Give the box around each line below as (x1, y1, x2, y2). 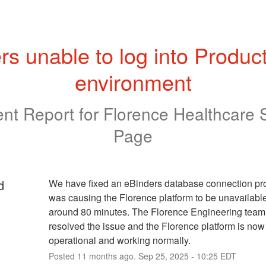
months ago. (86, 249, 138, 262)
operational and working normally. (48, 233, 191, 247)
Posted (48, 249, 77, 262)
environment (74, 66, 192, 97)
